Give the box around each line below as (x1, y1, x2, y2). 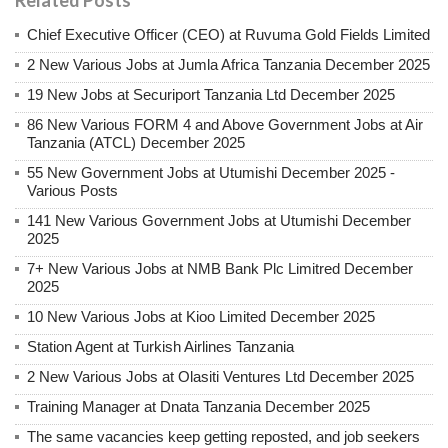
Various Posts (27, 181, 118, 199)
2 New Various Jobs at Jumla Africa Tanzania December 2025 (27, 55, 430, 73)
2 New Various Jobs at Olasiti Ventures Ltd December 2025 (27, 367, 414, 385)
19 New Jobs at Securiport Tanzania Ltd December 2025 (27, 85, 395, 103)
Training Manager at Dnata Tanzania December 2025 (27, 397, 370, 415)
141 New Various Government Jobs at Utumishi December (27, 211, 411, 229)
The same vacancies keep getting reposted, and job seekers (27, 427, 420, 445)
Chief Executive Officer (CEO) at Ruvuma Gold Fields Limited (27, 25, 430, 43)
